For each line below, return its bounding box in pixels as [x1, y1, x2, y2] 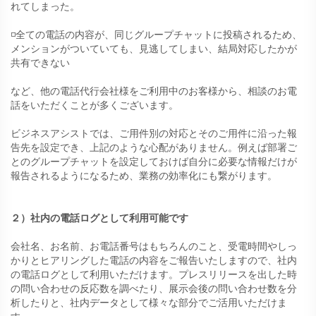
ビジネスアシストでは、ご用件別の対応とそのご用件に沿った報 [11, 128, 297, 140]
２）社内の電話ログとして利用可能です [11, 212, 188, 224]
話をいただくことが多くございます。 [11, 99, 178, 111]
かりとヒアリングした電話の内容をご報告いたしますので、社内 [11, 255, 297, 267]
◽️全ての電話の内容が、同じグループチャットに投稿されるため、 [11, 29, 302, 41]
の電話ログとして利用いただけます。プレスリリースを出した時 [11, 269, 297, 281]
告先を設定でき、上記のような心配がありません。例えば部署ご [11, 142, 297, 154]
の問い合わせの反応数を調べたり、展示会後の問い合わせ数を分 [11, 283, 297, 295]
